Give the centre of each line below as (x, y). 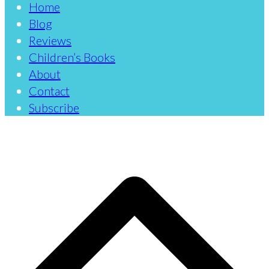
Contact (49, 90)
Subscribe (54, 107)
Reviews (50, 40)
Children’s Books (72, 57)
